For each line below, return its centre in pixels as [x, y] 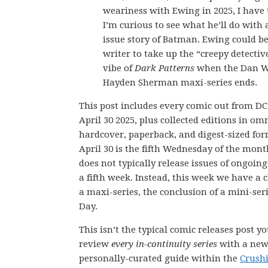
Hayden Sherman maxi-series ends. [180, 83]
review [95, 244]
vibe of [119, 68]
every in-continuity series [164, 244]
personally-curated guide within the [159, 258]
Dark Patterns [165, 68]
